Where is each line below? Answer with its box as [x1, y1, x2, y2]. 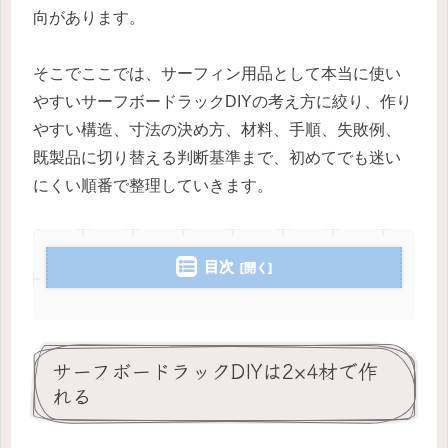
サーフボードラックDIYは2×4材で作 [52, 355, 378, 385]
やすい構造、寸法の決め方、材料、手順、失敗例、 [33, 121, 401, 139]
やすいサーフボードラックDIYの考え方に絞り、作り [33, 93, 412, 111]
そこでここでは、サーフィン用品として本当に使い [33, 65, 401, 83]
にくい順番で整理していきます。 [33, 177, 273, 195]
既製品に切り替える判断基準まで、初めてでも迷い [33, 149, 401, 167]
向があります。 [33, 8, 145, 26]
